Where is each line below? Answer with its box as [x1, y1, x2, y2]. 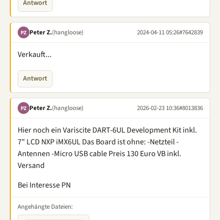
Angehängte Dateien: [18, 202, 73, 211]
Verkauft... [18, 49, 52, 60]
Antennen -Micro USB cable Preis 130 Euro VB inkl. [18, 148, 181, 159]
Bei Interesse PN [18, 180, 71, 191]
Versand [18, 160, 45, 171]
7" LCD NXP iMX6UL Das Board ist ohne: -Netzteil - [18, 137, 179, 147]
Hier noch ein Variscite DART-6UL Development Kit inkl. [18, 125, 197, 136]
